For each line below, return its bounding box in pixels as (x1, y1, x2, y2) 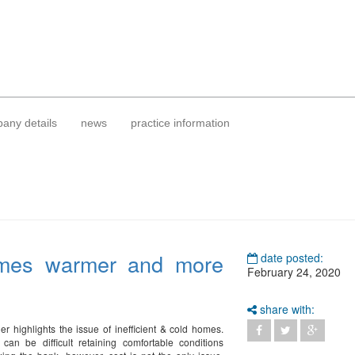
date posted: (258, 250, 324, 265)
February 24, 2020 (247, 264, 342, 280)
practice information (131, 116, 230, 129)
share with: (257, 301, 315, 317)
